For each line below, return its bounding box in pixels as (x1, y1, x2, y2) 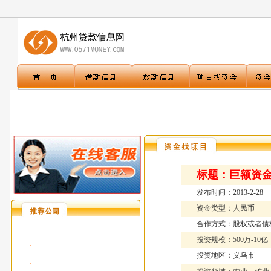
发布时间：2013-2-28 (196, 188, 263, 197)
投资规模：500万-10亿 (196, 235, 268, 244)
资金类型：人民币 (196, 204, 255, 212)
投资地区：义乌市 (196, 251, 255, 260)
